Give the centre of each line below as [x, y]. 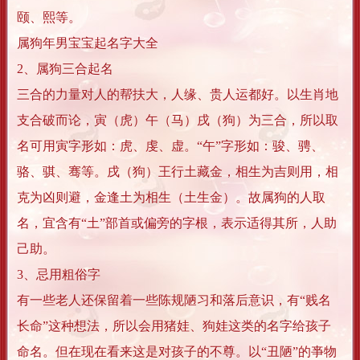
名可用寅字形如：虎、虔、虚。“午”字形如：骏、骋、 [170, 146]
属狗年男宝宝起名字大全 [88, 43]
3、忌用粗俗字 [59, 275]
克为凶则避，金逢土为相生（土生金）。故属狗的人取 [171, 198]
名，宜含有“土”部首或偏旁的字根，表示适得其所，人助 [177, 223]
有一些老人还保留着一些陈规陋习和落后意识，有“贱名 [174, 301]
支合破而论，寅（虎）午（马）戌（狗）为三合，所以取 [178, 121]
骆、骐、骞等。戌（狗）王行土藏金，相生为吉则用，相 [178, 172]
